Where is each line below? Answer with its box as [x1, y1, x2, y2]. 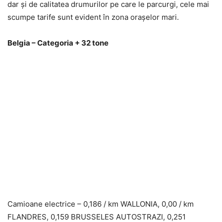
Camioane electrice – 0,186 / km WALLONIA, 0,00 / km [7, 199, 194, 209]
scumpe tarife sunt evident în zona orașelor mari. [7, 12, 179, 22]
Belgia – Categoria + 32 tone [7, 38, 109, 48]
